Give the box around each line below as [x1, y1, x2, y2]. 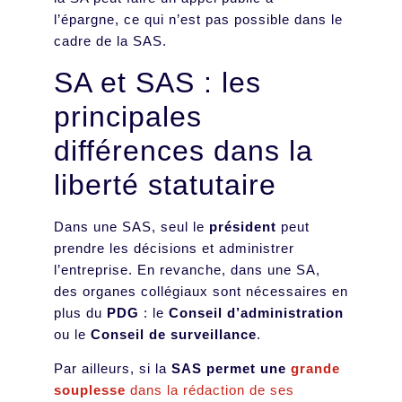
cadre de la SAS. [54, 33, 167, 49]
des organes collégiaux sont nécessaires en [54, 283, 348, 299]
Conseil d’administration [169, 304, 344, 320]
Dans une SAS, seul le [54, 218, 209, 234]
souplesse [54, 382, 126, 398]
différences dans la [54, 134, 313, 167]
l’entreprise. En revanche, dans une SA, [54, 261, 320, 277]
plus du [54, 304, 107, 320]
